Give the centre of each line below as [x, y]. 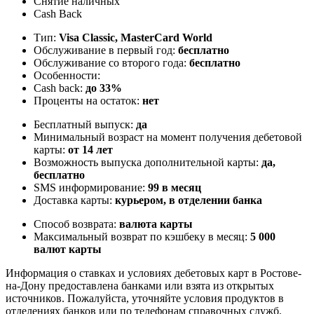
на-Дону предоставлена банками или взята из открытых [140, 285]
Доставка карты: [74, 200]
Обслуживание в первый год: [106, 50]
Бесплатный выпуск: [85, 124]
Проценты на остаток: [88, 100]
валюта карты [156, 224]
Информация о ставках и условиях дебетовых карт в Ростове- [153, 273]
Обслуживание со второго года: [111, 62]
